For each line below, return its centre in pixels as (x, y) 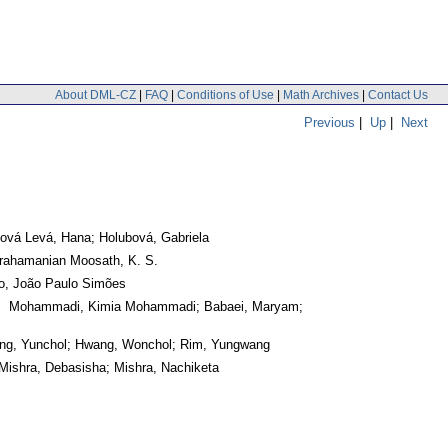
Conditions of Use (225, 94)
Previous (329, 122)
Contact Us (398, 94)
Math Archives (321, 94)
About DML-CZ (95, 94)
